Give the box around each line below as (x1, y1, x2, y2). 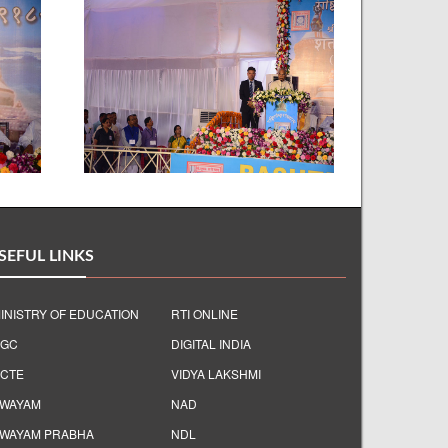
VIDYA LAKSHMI (171, 365, 261, 382)
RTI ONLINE (171, 305, 238, 322)
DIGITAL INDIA (171, 335, 251, 352)
